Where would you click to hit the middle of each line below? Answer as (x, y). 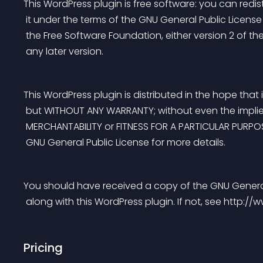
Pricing (43, 248)
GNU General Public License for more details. (126, 142)
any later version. (65, 51)
